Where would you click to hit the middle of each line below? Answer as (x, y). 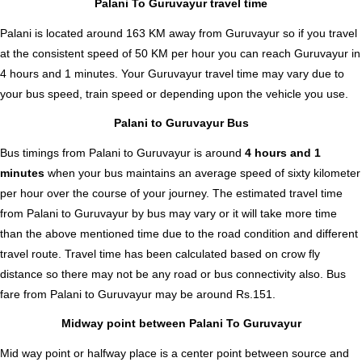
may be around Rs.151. (214, 294)
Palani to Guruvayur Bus (181, 123)
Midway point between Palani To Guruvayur (181, 324)
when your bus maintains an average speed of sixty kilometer (204, 173)
